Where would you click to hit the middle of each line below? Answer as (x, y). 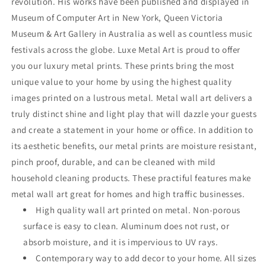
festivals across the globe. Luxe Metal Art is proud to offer (126, 50)
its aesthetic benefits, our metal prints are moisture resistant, (134, 146)
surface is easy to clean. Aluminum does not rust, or (126, 226)
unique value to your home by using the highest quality (122, 82)
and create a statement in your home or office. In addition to (132, 130)
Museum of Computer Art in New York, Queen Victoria (118, 18)
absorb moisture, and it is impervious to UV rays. (121, 242)
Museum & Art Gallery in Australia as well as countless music (132, 34)
